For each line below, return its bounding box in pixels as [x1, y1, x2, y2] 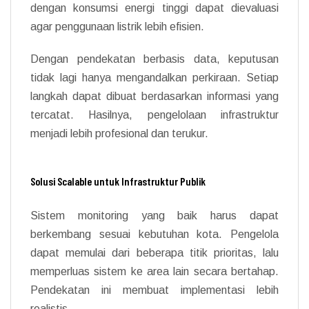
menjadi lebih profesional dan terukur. [30, 127, 208, 139]
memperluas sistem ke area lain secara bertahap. [30, 265, 279, 277]
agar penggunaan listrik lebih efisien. [30, 20, 204, 32]
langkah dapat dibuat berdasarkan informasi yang [30, 90, 279, 102]
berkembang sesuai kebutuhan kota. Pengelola [30, 228, 279, 240]
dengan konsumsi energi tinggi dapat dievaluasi [30, 1, 279, 14]
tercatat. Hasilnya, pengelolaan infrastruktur [30, 108, 279, 121]
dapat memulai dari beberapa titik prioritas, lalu [30, 246, 279, 259]
